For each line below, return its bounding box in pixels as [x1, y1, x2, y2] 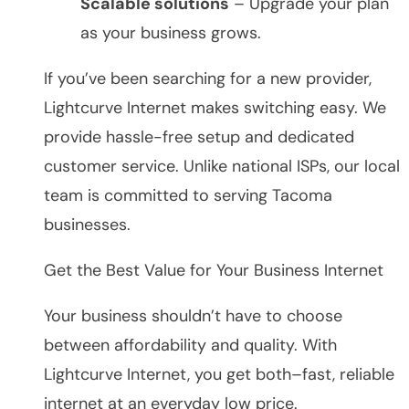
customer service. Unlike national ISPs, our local [44, 154, 400, 177]
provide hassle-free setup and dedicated [44, 125, 354, 148]
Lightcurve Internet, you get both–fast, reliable [44, 362, 394, 385]
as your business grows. [80, 21, 261, 44]
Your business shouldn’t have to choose [44, 304, 342, 327]
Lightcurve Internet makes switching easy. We [44, 96, 386, 119]
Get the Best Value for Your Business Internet [44, 258, 383, 281]
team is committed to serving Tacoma [44, 184, 332, 206]
